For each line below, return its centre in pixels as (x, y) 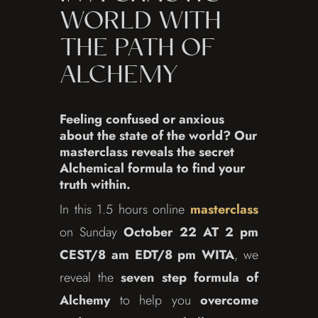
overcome (224, 301)
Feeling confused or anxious (142, 120)
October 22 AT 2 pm (191, 232)
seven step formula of (186, 278)
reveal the (87, 278)
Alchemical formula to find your (152, 169)
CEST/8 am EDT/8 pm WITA (147, 255)
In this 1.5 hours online (125, 210)
